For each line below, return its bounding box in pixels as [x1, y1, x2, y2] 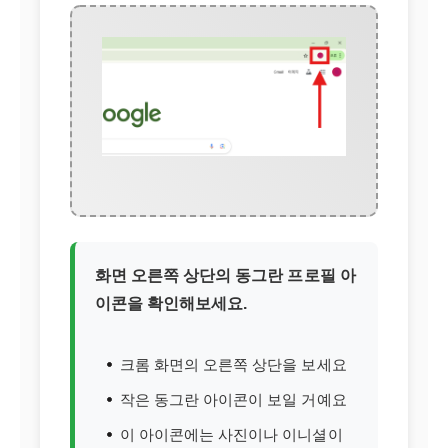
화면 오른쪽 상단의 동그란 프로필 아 [95, 267, 356, 284]
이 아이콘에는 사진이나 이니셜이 [120, 426, 343, 443]
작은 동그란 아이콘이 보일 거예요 [120, 391, 347, 408]
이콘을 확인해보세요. [95, 295, 248, 312]
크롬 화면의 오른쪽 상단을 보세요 [120, 356, 347, 373]
